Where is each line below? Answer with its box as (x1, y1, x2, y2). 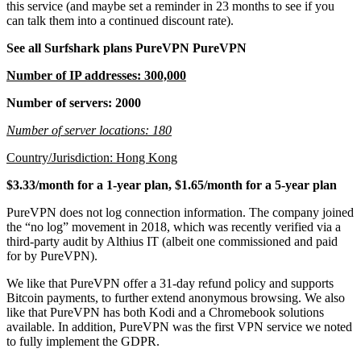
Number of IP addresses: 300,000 (6, 68, 186, 82)
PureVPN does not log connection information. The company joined (6, 205, 354, 219)
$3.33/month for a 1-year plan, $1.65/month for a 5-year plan (6, 177, 337, 192)
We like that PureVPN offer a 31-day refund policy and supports (6, 276, 334, 290)
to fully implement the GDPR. (6, 334, 160, 348)
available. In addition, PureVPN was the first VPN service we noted (6, 319, 352, 334)
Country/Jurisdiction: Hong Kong (6, 150, 177, 164)
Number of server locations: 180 (6, 122, 172, 137)
